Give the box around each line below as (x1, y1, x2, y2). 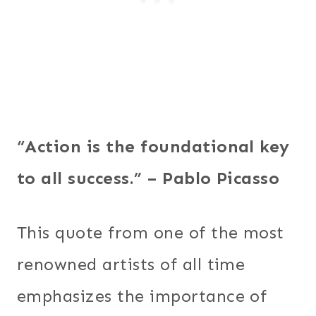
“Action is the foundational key (17, 135, 290, 157)
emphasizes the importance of (17, 285, 267, 306)
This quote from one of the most (17, 221, 284, 243)
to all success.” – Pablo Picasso (17, 167, 285, 188)
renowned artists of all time (17, 253, 245, 274)
